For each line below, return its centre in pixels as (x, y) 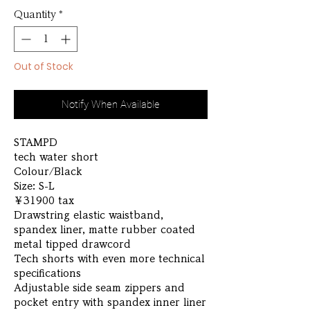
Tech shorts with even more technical (109, 259)
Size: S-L (34, 186)
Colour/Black (48, 172)
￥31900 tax (44, 201)
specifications (47, 274)
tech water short (56, 157)
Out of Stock (44, 67)
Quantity (35, 15)
